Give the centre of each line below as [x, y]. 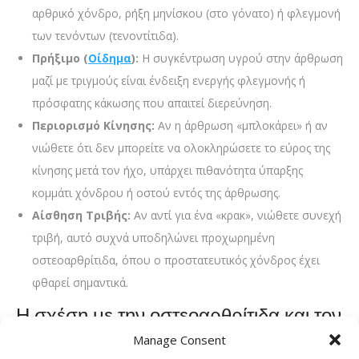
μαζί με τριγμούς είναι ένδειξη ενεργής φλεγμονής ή [169, 80]
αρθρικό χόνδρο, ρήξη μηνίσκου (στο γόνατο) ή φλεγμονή [186, 13]
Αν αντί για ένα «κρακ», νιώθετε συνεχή [236, 215]
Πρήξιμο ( [60, 58]
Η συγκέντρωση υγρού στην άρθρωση [241, 58]
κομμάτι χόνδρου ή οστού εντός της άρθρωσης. [156, 192]
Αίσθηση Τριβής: [81, 215]
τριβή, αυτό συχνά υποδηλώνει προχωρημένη [153, 237]
